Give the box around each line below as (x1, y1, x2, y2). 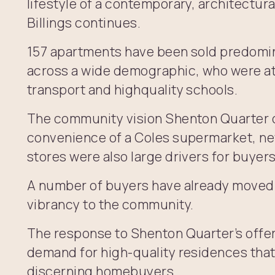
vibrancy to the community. (27, 195, 194, 214)
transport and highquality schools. (27, 80, 238, 99)
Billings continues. (27, 14, 141, 32)
